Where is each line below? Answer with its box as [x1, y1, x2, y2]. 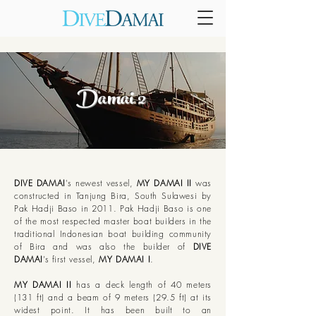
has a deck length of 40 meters [71, 279, 212, 291]
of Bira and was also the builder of [14, 241, 193, 253]
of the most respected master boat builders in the [14, 215, 212, 227]
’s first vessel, [43, 253, 99, 265]
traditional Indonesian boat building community [14, 228, 212, 240]
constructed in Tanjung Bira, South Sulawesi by [14, 190, 212, 202]
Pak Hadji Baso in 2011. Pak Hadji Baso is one [14, 202, 212, 214]
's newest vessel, [65, 177, 137, 189]
